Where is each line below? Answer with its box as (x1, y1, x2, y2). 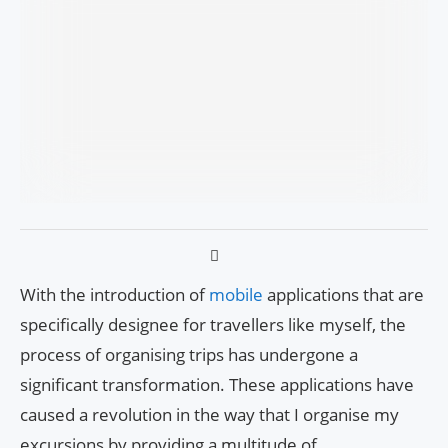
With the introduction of (20, 282, 209, 306)
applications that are (267, 282, 424, 306)
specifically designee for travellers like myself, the (20, 312, 406, 336)
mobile (209, 282, 267, 306)
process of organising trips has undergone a (20, 342, 358, 366)
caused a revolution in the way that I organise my (20, 402, 399, 426)
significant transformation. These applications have (20, 372, 414, 396)
